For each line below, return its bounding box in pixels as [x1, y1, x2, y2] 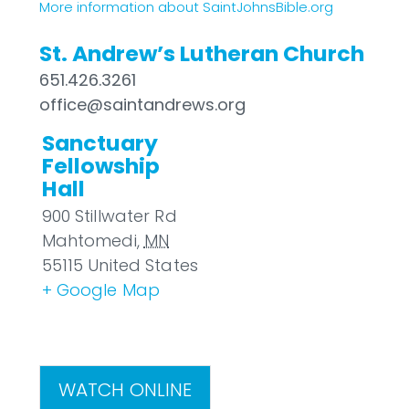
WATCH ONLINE [58, 376, 193, 403]
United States [88, 254, 198, 277]
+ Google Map [41, 278, 161, 301]
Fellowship [41, 151, 160, 181]
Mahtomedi [41, 229, 137, 252]
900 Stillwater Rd [41, 204, 177, 227]
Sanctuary [41, 128, 158, 158]
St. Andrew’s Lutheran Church [39, 38, 365, 68]
